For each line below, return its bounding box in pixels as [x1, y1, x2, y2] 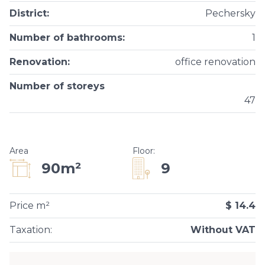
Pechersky [205, 8, 256, 19]
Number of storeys [9, 80, 105, 92]
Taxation [9, 224, 50, 235]
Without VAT [190, 224, 256, 235]
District [9, 8, 47, 19]
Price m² [9, 200, 50, 211]
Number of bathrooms [9, 32, 122, 43]
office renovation [175, 56, 256, 67]
